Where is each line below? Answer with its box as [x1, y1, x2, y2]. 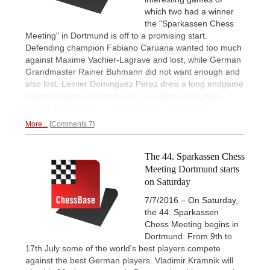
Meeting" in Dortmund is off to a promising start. [25, 30, 207, 40]
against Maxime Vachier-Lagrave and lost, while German [25, 54, 241, 64]
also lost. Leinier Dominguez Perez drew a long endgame [25, 78, 243, 89]
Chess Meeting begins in [145, 219, 239, 229]
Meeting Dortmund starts [145, 163, 239, 174]
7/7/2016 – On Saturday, [145, 195, 238, 205]
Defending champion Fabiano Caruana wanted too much [25, 42, 242, 52]
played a [25, 102, 60, 113]
